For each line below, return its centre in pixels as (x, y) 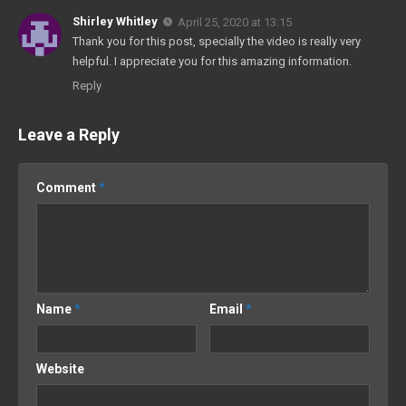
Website (60, 368)
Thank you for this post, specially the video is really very (217, 41)
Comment (68, 187)
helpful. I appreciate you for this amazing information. (212, 61)
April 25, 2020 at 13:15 (235, 22)
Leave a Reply (69, 134)
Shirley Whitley (115, 21)
